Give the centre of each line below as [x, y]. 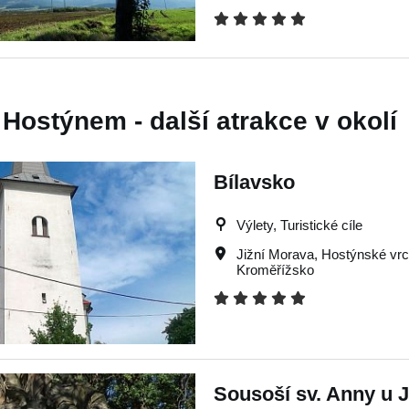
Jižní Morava [275, 254]
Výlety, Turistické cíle [299, 225]
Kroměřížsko [275, 270]
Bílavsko [254, 182]
